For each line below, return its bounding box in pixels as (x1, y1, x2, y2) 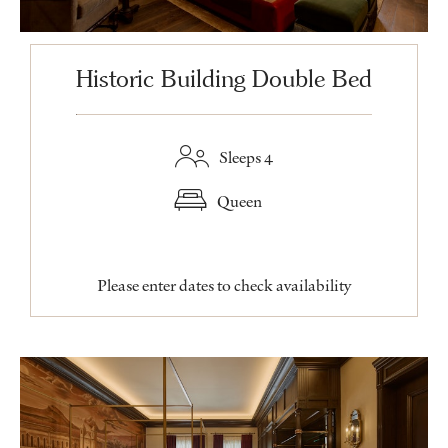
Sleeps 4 (219, 146, 273, 169)
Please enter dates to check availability (97, 274, 351, 297)
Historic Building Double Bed (76, 64, 372, 94)
